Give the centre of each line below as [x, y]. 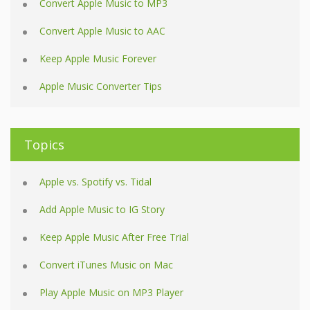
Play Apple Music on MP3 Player [111, 293]
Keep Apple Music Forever [98, 59]
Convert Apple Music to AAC [102, 31]
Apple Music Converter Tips [101, 86]
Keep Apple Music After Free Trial [114, 237]
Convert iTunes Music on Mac [106, 265]
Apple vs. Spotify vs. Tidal [95, 182]
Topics [44, 145]
